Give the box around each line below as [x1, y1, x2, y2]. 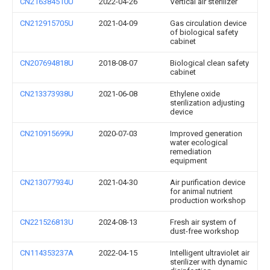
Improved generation [170, 129, 242, 138]
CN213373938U [20, 89, 74, 98]
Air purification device [170, 178, 245, 187]
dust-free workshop [170, 227, 239, 236]
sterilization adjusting [170, 98, 245, 107]
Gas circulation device [170, 19, 246, 28]
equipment [170, 156, 207, 165]
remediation [170, 147, 212, 156]
